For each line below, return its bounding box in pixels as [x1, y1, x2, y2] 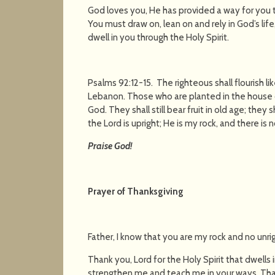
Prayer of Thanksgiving [88, 185, 184, 197]
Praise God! [88, 140, 133, 152]
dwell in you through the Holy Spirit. [88, 31, 230, 43]
